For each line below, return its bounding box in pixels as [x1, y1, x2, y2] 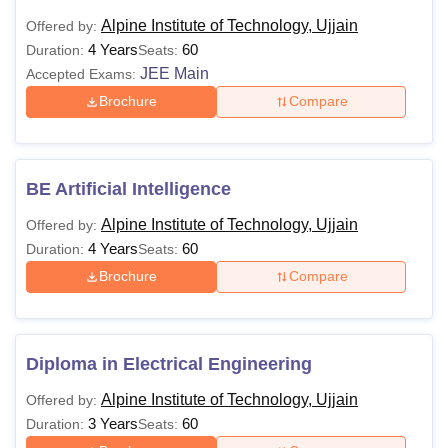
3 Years [88, 414, 138, 432]
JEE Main [140, 64, 209, 82]
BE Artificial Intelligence [26, 178, 231, 199]
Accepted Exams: [26, 65, 136, 82]
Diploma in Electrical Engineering [26, 353, 312, 374]
